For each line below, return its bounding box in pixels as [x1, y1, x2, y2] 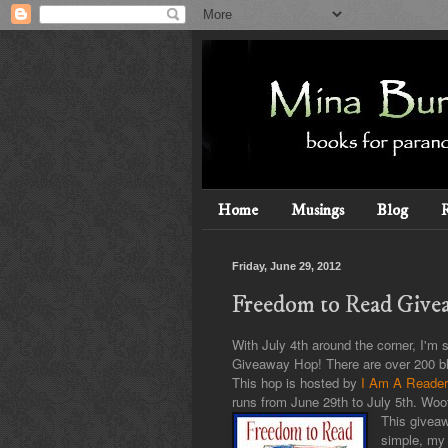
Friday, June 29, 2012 [232, 260, 341, 273]
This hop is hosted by [232, 373, 361, 393]
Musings [291, 199, 344, 220]
